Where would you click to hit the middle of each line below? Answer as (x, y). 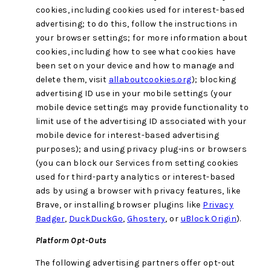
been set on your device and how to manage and (135, 66)
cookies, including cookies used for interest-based (140, 10)
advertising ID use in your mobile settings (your (134, 94)
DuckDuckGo (96, 219)
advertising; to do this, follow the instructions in (136, 24)
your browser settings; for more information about (142, 38)
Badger (50, 219)
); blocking (214, 80)
